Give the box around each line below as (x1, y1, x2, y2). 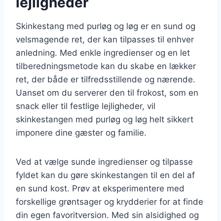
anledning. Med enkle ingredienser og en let (16, 47, 190, 58)
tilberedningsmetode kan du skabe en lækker (16, 61, 196, 71)
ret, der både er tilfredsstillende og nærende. (16, 74, 195, 84)
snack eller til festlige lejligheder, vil (16, 101, 155, 111)
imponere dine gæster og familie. (16, 127, 147, 138)
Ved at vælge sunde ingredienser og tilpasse (16, 156, 193, 167)
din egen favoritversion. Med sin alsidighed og (16, 210, 199, 220)
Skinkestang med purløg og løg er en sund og (16, 21, 195, 31)
